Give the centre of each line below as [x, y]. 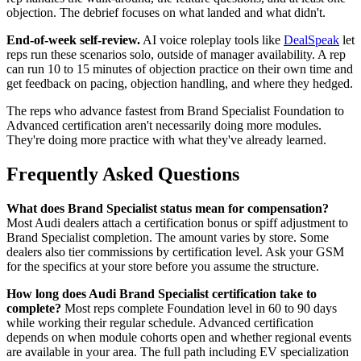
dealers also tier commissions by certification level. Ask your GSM [175, 252]
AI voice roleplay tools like [212, 40]
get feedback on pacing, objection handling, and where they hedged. [180, 84]
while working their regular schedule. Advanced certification [160, 323]
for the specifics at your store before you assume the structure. [163, 267]
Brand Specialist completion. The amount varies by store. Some [168, 238]
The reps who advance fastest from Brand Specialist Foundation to [175, 111]
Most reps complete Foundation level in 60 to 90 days [199, 309]
